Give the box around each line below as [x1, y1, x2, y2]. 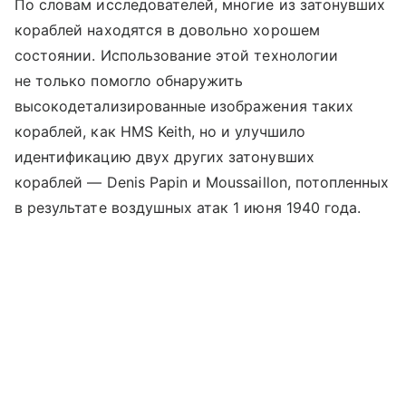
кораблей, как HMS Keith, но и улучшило [14, 122, 305, 141]
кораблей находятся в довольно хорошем [14, 21, 320, 40]
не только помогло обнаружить [14, 72, 244, 91]
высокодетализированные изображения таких [14, 97, 353, 116]
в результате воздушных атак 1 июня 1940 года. [14, 198, 362, 217]
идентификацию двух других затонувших [14, 148, 314, 167]
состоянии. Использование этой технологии [14, 46, 338, 65]
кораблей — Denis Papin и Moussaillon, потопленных [14, 173, 390, 192]
